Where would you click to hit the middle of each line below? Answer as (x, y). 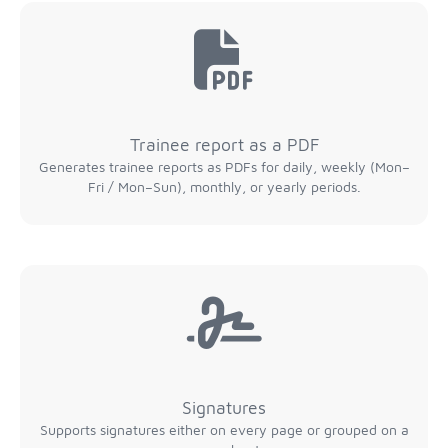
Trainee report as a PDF (224, 144)
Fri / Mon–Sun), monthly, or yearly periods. (224, 186)
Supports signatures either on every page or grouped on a (224, 429)
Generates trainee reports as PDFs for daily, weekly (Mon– (224, 166)
